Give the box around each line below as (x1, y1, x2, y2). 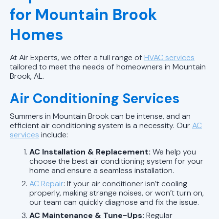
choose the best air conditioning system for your (29, 155, 203, 166)
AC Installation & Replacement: (29, 146, 151, 157)
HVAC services (144, 52, 195, 63)
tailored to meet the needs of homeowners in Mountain (10, 61, 206, 72)
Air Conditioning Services (10, 89, 179, 108)
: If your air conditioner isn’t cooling (64, 178, 187, 189)
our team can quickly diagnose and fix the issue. (29, 197, 199, 207)
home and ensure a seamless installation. (29, 165, 174, 175)
